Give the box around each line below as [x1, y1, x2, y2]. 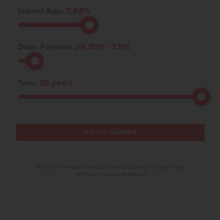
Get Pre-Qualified [83, 128, 137, 137]
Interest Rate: [18, 6, 66, 16]
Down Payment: [18, 43, 75, 53]
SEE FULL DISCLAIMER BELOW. [74, 171, 146, 178]
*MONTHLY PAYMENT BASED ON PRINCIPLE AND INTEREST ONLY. [34, 164, 186, 170]
